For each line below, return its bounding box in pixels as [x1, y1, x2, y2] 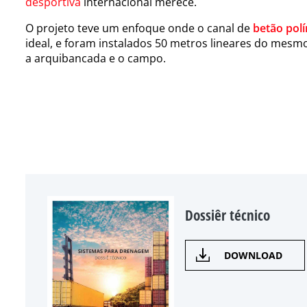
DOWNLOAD [224, 248, 283, 262]
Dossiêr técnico [185, 205, 271, 225]
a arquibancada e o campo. [25, 50, 166, 66]
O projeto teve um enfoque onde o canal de [25, 20, 253, 36]
